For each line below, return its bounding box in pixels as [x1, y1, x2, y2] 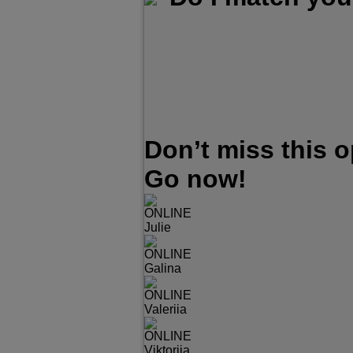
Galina [144, 262, 181, 275]
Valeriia [144, 303, 187, 316]
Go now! [144, 165, 247, 193]
